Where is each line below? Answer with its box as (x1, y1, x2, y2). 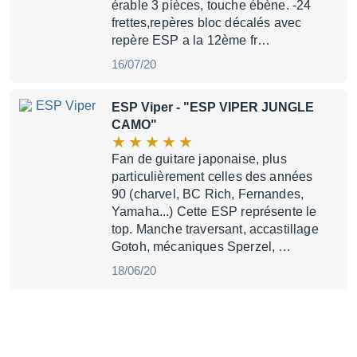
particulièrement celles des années (112, 170, 313, 183)
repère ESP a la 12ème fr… (112, 33, 271, 47)
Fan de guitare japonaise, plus (112, 152, 287, 166)
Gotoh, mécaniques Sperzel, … (112, 240, 292, 253)
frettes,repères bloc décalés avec (112, 16, 302, 29)
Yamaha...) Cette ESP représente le (112, 205, 317, 218)
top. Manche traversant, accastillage (112, 222, 319, 236)
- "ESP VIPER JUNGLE (173, 100, 314, 114)
